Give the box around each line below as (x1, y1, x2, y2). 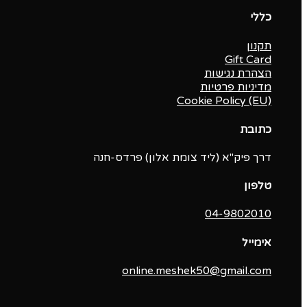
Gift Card (225, 53, 271, 67)
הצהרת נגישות (204, 66, 271, 81)
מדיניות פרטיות (200, 80, 271, 95)
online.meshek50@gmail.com (122, 263, 271, 278)
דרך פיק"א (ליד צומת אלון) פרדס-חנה (93, 150, 271, 164)
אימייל (242, 235, 271, 249)
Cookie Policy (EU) (177, 94, 271, 108)
